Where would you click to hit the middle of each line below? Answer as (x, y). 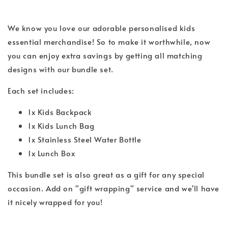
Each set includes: (41, 90)
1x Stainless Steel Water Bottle (85, 139)
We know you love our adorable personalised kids (102, 27)
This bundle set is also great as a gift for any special (106, 174)
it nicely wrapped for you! (55, 202)
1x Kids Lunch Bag (61, 125)
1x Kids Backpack (60, 111)
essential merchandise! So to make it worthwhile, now (109, 41)
